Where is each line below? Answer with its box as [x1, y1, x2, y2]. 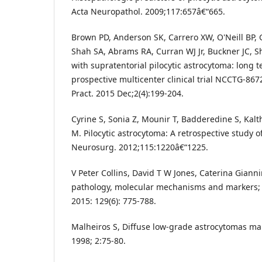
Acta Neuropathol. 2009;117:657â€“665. [71, 5, 225, 17]
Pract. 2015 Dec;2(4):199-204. [71, 87, 184, 99]
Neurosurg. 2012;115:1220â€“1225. [71, 141, 208, 153]
